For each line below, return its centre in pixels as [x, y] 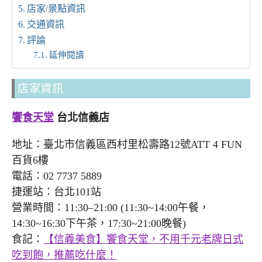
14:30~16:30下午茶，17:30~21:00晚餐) [99, 223]
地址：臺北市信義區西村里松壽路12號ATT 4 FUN [127, 144]
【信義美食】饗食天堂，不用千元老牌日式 [143, 239]
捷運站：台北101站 [56, 192]
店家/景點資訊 [56, 8]
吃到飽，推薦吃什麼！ [64, 255]
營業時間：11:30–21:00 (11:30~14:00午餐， [111, 207]
